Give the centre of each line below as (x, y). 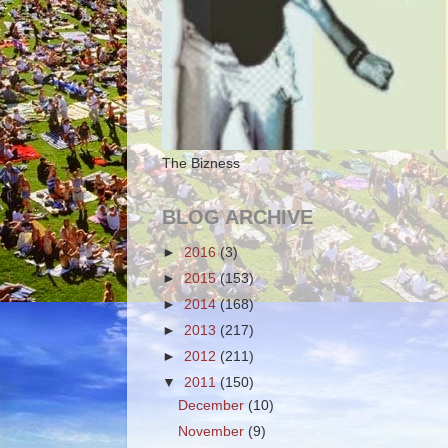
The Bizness (201, 163)
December (213, 405)
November (213, 431)
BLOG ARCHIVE (237, 217)
